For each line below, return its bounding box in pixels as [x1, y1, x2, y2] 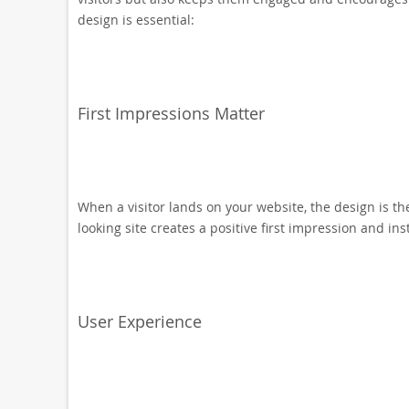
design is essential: [77, 11, 194, 28]
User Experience [77, 310, 202, 332]
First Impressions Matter [77, 102, 265, 124]
